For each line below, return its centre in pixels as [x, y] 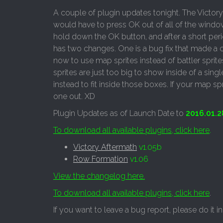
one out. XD [74, 96]
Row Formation [101, 159]
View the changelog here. [99, 176]
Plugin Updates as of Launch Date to [119, 113]
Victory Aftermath [105, 147]
